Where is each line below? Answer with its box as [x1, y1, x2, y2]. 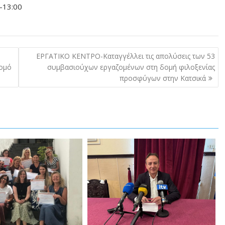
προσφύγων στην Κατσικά [119, 73, 206, 83]
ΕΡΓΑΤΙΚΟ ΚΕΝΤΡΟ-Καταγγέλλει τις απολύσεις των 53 [36, 51, 215, 61]
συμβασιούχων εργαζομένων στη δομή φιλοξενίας [47, 62, 215, 72]
